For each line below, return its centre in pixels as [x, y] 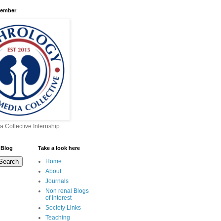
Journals [57, 181]
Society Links [63, 208]
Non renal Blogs [67, 191]
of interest [58, 198]
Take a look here [59, 148]
